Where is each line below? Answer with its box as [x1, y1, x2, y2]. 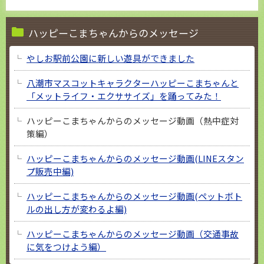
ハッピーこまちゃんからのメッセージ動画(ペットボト [27, 189, 242, 202]
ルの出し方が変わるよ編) [27, 202, 127, 215]
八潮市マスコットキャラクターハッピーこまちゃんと [27, 76, 239, 89]
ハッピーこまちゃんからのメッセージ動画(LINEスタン [27, 151, 244, 164]
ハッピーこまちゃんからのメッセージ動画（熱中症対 [27, 114, 239, 127]
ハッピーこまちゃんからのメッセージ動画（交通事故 [27, 227, 239, 240]
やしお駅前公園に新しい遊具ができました [27, 51, 194, 64]
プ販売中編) [27, 164, 74, 177]
